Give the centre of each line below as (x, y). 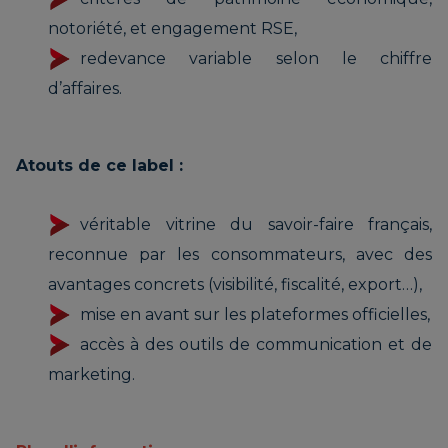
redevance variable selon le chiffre (256, 58)
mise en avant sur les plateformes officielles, (255, 314)
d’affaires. (85, 88)
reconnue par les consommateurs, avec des (240, 254)
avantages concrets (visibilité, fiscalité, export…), (235, 284)
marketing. (91, 374)
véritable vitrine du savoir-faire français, (256, 224)
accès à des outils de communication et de (256, 344)
